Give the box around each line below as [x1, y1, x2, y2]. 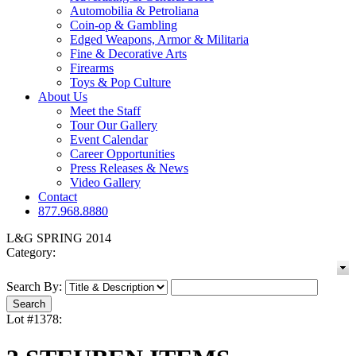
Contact [38, 190, 77, 204]
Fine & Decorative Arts [70, 47, 187, 61]
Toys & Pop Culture [70, 75, 171, 90]
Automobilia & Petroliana [70, 4, 199, 18]
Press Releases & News [70, 161, 188, 176]
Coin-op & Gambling [70, 18, 177, 33]
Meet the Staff [70, 104, 141, 118]
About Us [38, 90, 87, 104]
